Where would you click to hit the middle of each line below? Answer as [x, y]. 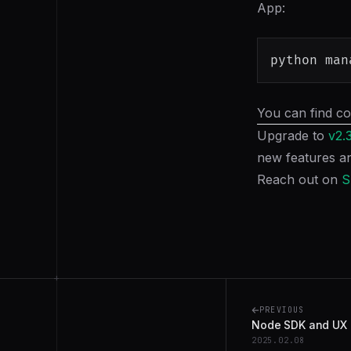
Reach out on [299, 179]
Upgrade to [293, 136]
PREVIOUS [282, 310]
